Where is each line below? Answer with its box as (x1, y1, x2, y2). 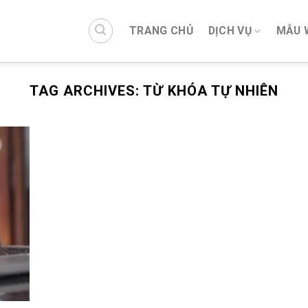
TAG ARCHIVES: (30, 82, 144, 99)
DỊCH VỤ (208, 24, 252, 37)
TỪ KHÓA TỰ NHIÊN (143, 82, 278, 99)
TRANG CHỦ (129, 24, 193, 37)
